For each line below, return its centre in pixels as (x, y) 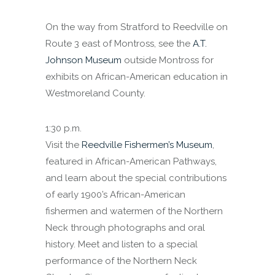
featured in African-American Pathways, (131, 161)
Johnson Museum (83, 60)
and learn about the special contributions (136, 178)
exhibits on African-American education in (137, 77)
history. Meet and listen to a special (122, 244)
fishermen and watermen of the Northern (134, 211)
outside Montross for (168, 60)
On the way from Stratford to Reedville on (137, 27)
